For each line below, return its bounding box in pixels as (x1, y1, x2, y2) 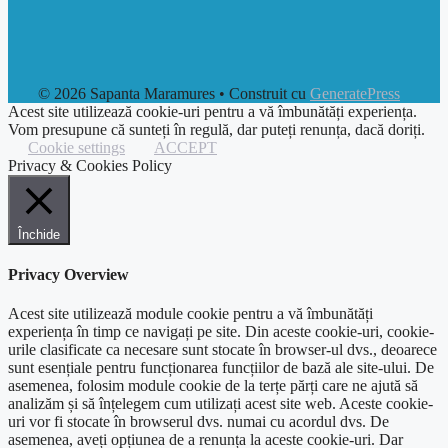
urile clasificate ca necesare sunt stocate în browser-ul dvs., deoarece (8, 341, 437, 359)
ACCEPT (154, 138, 217, 156)
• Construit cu (215, 84, 310, 102)
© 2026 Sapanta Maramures (38, 84, 215, 102)
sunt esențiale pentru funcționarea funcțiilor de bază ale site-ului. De (8, 359, 434, 377)
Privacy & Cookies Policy (8, 156, 172, 174)
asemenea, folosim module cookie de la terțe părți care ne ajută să (8, 377, 418, 395)
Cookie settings (28, 138, 125, 156)
